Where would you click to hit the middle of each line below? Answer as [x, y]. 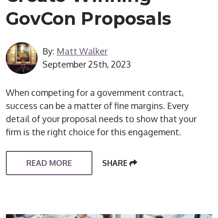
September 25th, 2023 [87, 64]
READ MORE [49, 163]
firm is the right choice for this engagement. [94, 132]
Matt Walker [82, 51]
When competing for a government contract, [95, 92]
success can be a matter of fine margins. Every [98, 105]
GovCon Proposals [89, 18]
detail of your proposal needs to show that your [101, 118]
